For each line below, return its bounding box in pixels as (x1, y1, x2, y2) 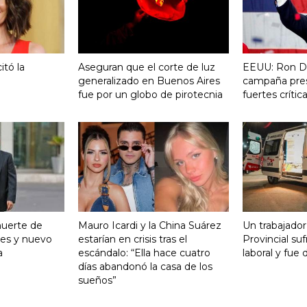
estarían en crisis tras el (78, 233, 187, 246)
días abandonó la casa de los (78, 260, 212, 273)
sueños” (78, 274, 116, 287)
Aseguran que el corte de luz (78, 61, 215, 74)
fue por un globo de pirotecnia (78, 88, 223, 101)
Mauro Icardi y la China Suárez (78, 219, 221, 232)
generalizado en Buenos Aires (78, 75, 220, 88)
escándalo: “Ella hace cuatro (78, 247, 210, 260)
